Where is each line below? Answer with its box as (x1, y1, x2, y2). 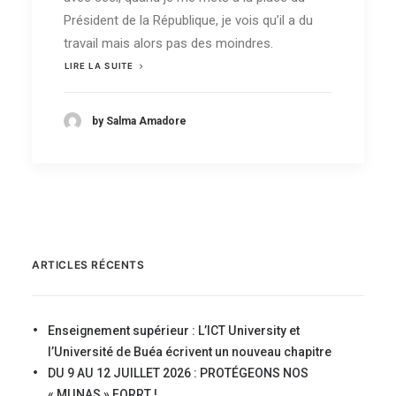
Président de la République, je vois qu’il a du (64, 12, 313, 29)
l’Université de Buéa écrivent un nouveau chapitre (48, 345, 331, 359)
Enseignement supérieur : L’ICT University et (48, 324, 300, 338)
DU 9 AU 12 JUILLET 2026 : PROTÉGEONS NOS (48, 366, 308, 380)
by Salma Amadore (92, 114, 187, 127)
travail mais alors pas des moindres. (64, 35, 273, 52)
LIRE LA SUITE (64, 60, 133, 72)
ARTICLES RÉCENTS (32, 258, 145, 271)
